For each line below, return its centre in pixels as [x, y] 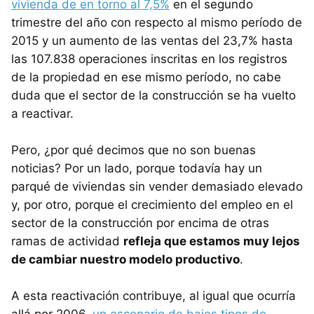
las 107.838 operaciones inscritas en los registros [149, 59]
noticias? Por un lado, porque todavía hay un [137, 168]
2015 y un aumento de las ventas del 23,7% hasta [152, 40]
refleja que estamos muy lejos [212, 241]
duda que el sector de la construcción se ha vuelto [153, 95]
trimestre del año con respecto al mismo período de [157, 22]
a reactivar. [42, 113]
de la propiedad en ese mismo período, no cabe [146, 77]
